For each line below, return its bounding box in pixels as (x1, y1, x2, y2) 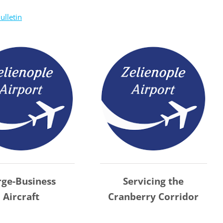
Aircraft (2, 190, 39, 204)
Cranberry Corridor (108, 190, 199, 204)
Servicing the (123, 175, 184, 188)
